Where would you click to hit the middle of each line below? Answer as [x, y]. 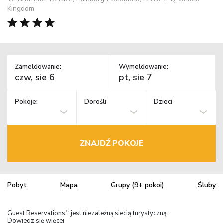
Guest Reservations [36, 213]
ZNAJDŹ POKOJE [111, 143]
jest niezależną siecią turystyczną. [119, 213]
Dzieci [163, 102]
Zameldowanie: [38, 66]
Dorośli [95, 102]
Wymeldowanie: [144, 66]
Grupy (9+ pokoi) [138, 185]
